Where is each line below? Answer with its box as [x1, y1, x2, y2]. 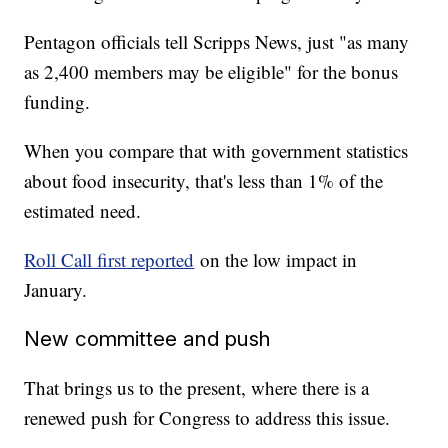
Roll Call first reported [24, 246, 195, 272]
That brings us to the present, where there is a [24, 374, 370, 400]
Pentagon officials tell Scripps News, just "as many [24, 28, 410, 54]
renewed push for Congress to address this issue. [24, 404, 391, 430]
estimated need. [24, 197, 142, 223]
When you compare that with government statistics [24, 137, 409, 163]
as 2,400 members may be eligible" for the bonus [24, 58, 399, 84]
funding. [24, 88, 91, 114]
